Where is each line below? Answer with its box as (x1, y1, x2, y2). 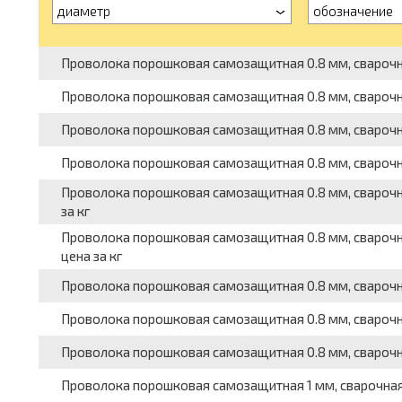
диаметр (57, 3, 110, 19)
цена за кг (60, 248, 123, 264)
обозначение (312, 3, 393, 19)
